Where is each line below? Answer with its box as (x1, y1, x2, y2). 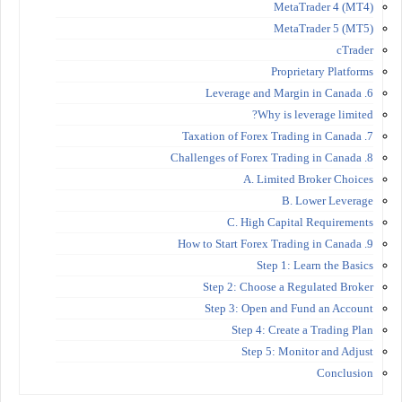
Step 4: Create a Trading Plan (232, 322, 373, 336)
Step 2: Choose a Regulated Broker (203, 279, 373, 293)
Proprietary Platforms (271, 64, 373, 78)
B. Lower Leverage (282, 193, 373, 207)
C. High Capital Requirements (227, 214, 373, 229)
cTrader (336, 42, 373, 57)
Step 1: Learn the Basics (257, 258, 373, 272)
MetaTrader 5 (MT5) (274, 21, 373, 35)
